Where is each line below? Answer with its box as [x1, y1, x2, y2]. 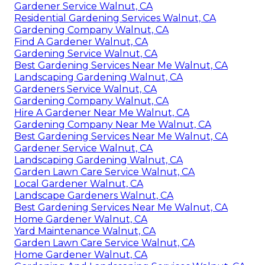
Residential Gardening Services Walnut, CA [14, 12, 216, 24]
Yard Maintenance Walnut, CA [14, 225, 156, 237]
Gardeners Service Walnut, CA [14, 83, 157, 95]
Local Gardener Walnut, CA [14, 178, 143, 190]
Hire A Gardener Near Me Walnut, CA [14, 107, 189, 119]
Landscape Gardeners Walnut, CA [14, 190, 173, 202]
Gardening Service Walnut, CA [14, 48, 157, 60]
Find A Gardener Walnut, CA [14, 36, 148, 48]
